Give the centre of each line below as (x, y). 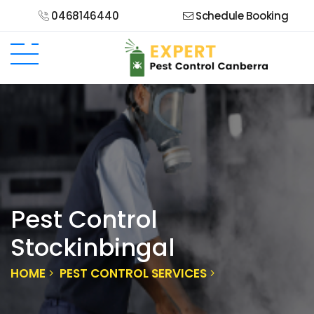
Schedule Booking (241, 16)
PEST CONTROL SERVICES (133, 273)
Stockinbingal (93, 247)
